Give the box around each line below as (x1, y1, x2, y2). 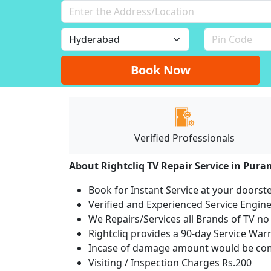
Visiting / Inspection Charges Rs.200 (88, 255, 252, 269)
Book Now (131, 61, 191, 78)
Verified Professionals (134, 131, 235, 145)
